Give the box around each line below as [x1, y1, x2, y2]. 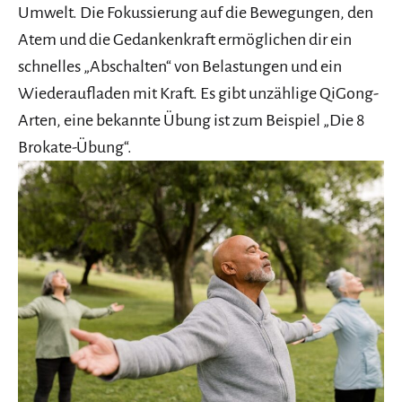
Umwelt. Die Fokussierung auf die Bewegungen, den [18, 4, 373, 22]
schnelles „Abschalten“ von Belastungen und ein [18, 57, 342, 76]
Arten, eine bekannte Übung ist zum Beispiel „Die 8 [18, 111, 364, 130]
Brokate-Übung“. [18, 138, 132, 157]
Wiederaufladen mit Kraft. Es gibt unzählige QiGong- [18, 84, 379, 103]
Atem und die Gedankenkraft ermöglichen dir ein [18, 31, 352, 49]
